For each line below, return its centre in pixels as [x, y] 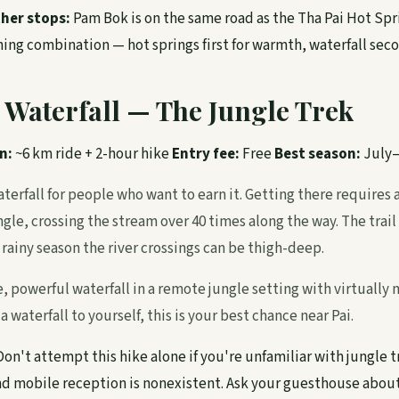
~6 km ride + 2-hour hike [92, 154]
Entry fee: [206, 154]
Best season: [318, 154]
